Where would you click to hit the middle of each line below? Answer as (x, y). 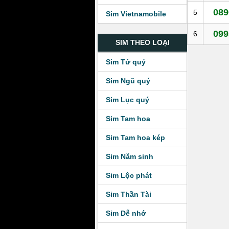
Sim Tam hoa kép (135, 138)
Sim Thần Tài (129, 194)
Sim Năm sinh (130, 156)
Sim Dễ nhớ (126, 213)
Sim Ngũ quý (128, 81)
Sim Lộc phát (129, 175)
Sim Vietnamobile (136, 14)
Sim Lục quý (128, 100)
